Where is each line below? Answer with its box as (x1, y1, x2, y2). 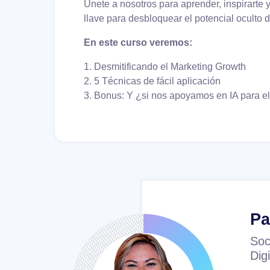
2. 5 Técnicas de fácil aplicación (84, 76, 221, 87)
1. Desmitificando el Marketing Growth (84, 61, 246, 72)
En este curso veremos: (84, 37, 192, 48)
